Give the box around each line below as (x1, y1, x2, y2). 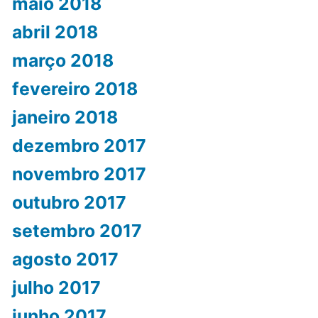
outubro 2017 (11, 192, 126, 214)
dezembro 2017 (11, 135, 146, 157)
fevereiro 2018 (11, 78, 138, 100)
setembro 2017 (11, 220, 142, 242)
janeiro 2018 (11, 106, 118, 128)
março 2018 (11, 50, 114, 72)
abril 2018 (11, 21, 98, 43)
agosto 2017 (11, 248, 119, 270)
